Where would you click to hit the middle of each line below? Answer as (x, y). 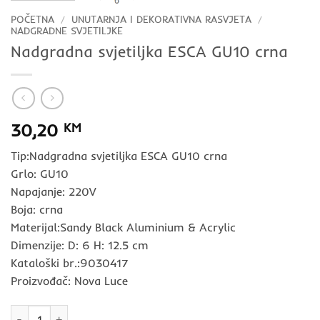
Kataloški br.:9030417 (69, 262)
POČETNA (32, 19)
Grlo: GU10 (40, 173)
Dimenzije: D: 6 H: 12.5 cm (80, 245)
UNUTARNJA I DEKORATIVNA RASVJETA (162, 19)
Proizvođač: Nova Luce (69, 280)
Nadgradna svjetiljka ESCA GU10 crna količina (117, 312)
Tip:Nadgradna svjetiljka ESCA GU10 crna (119, 155)
